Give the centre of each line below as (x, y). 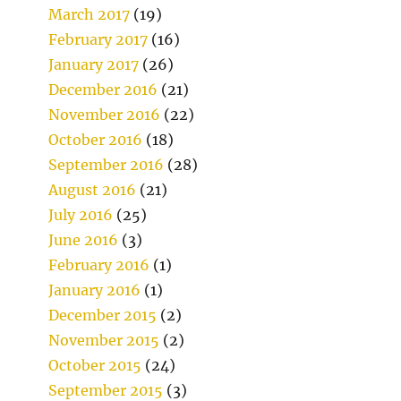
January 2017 (94, 65)
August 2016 (93, 190)
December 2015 (103, 316)
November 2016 (105, 115)
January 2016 (95, 290)
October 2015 (95, 366)
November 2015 (104, 341)
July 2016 (81, 215)
